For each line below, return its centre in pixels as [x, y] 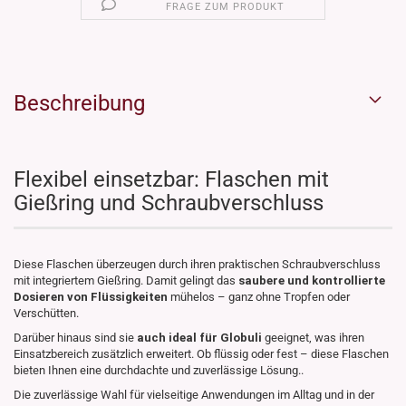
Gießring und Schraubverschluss [169, 203]
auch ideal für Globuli [201, 338]
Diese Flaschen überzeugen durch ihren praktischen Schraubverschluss [197, 265]
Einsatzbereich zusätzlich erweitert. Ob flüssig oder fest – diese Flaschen [201, 354]
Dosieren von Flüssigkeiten [92, 297]
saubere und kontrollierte [312, 281]
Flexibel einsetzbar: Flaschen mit [171, 180]
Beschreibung [79, 104]
